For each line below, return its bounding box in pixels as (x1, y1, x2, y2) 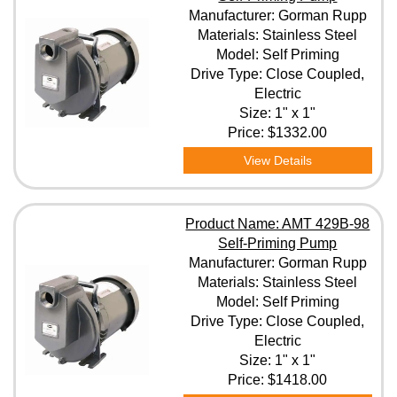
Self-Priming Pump (218, 236, 338, 251)
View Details (243, 153, 312, 167)
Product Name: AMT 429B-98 (185, 216, 370, 231)
